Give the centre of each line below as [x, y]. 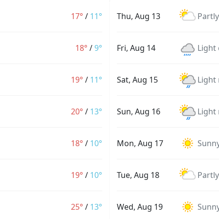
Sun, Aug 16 [139, 111]
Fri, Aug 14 [136, 48]
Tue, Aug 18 [138, 175]
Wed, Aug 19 [140, 207]
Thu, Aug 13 [139, 16]
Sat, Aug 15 [137, 80]
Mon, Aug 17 [140, 143]
